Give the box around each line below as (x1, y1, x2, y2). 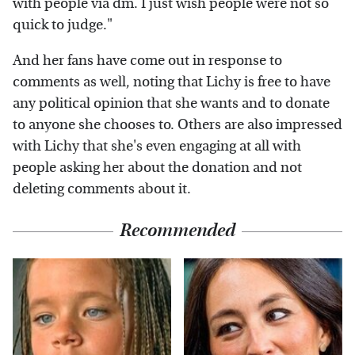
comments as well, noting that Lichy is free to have (13, 73, 330, 90)
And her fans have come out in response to (13, 52, 282, 69)
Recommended (120, 219, 235, 241)
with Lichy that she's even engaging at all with (13, 137, 301, 155)
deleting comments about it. (13, 180, 191, 197)
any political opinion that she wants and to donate (13, 94, 330, 112)
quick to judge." (13, 16, 113, 33)
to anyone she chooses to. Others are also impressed (13, 116, 342, 133)
